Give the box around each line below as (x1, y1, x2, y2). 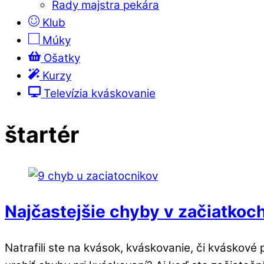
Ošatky (41, 51, 81, 65)
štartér (5, 121, 79, 148)
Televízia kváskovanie (41, 86, 156, 100)
